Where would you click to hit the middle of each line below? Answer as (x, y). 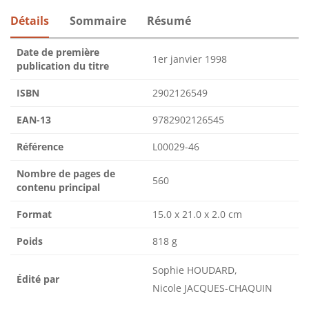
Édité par (38, 279)
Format (34, 215)
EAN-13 (34, 120)
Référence (40, 147)
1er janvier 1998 (190, 59)
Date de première (58, 52)
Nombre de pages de (66, 174)
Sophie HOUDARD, (195, 270)
